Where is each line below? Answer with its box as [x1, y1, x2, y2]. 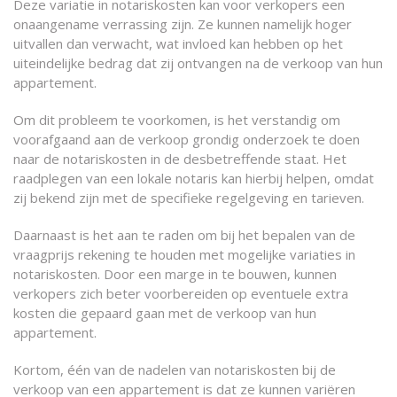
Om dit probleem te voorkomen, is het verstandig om [13, 111, 340, 128]
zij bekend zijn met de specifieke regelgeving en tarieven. [13, 189, 364, 206]
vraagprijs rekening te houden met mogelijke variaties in [13, 245, 355, 263]
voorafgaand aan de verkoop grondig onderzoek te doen [13, 130, 360, 148]
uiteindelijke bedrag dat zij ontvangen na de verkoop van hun [13, 54, 383, 72]
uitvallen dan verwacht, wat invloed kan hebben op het [13, 35, 343, 52]
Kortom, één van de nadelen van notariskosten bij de [13, 361, 336, 378]
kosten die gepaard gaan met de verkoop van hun [13, 304, 316, 322]
